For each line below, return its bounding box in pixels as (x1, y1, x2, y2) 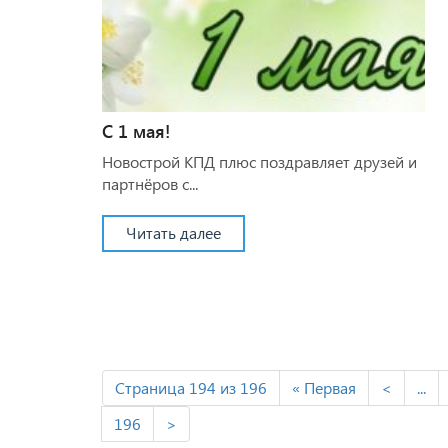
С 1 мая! (102, 118, 170, 143)
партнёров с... (102, 172, 198, 194)
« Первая (292, 376, 356, 398)
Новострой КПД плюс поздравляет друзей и (102, 150, 417, 172)
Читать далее (126, 221, 221, 243)
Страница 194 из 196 (115, 376, 267, 398)
